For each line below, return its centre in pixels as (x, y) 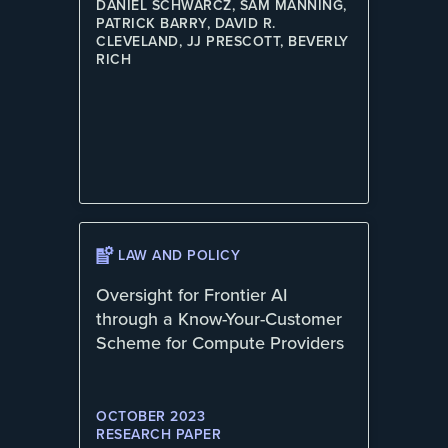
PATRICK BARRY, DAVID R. (186, 24)
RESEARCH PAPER (158, 435)
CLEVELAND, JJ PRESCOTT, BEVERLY (222, 42)
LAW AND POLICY (179, 256)
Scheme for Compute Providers (220, 343)
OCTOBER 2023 (150, 417)
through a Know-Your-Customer (219, 319)
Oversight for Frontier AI (191, 295)
